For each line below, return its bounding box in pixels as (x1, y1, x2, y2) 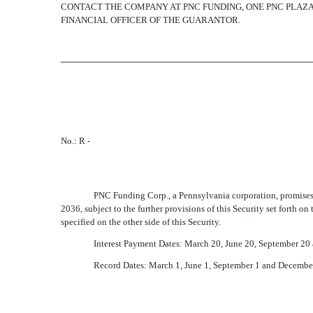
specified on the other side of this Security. (61, 217, 221, 227)
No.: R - (61, 136, 90, 146)
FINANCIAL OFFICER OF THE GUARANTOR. (61, 15, 240, 25)
